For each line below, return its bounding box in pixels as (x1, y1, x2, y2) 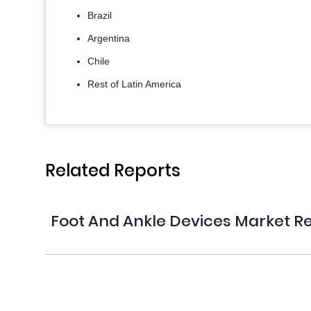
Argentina (87, 33, 130, 44)
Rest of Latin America (87, 78, 181, 90)
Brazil (87, 10, 112, 22)
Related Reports (45, 159, 180, 183)
